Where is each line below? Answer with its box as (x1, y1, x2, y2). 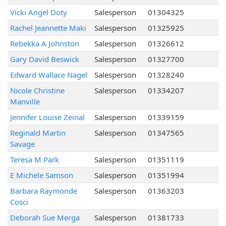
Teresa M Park (10, 154, 59, 165)
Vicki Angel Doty (10, 7, 67, 18)
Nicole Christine (10, 85, 65, 96)
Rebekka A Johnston (10, 38, 79, 49)
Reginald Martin (10, 128, 66, 138)
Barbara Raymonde (10, 186, 77, 196)
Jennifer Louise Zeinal (10, 112, 85, 123)
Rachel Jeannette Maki (10, 23, 86, 33)
